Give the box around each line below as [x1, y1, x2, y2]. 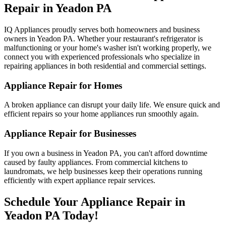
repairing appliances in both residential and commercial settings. [4, 62, 206, 70]
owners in [4, 34, 37, 43]
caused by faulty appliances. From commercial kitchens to [4, 157, 188, 166]
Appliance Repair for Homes [4, 80, 122, 91]
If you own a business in [4, 148, 83, 157]
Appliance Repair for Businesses [4, 128, 136, 139]
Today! [60, 208, 98, 222]
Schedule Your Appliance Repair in [4, 195, 185, 208]
